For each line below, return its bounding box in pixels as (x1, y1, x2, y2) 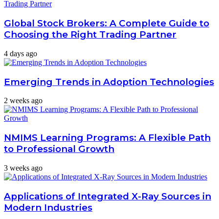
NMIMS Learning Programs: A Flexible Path (4, 132, 211, 144)
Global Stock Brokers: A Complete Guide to (4, 18, 209, 29)
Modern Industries (4, 201, 92, 213)
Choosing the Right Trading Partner (4, 29, 176, 41)
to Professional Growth (4, 143, 114, 155)
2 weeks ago (4, 96, 43, 105)
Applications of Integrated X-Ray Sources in (4, 190, 211, 202)
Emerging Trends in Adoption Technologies (4, 76, 214, 88)
